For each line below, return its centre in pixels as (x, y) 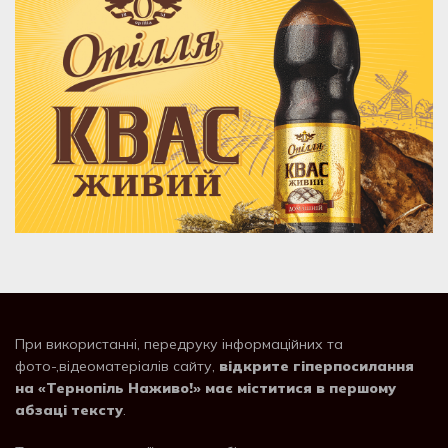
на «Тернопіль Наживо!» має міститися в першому (205, 387)
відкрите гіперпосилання (316, 365)
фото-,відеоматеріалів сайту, (117, 365)
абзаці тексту (69, 409)
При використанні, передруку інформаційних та (179, 343)
